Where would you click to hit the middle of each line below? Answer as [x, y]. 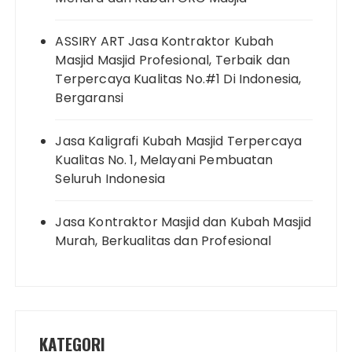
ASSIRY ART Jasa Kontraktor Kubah [165, 41]
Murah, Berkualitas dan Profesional [163, 240]
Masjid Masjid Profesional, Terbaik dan [173, 60]
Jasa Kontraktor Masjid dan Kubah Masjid [183, 222]
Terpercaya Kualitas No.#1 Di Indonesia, [178, 79]
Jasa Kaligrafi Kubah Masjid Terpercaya [179, 141]
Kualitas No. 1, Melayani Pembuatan [164, 159]
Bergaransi [89, 97]
